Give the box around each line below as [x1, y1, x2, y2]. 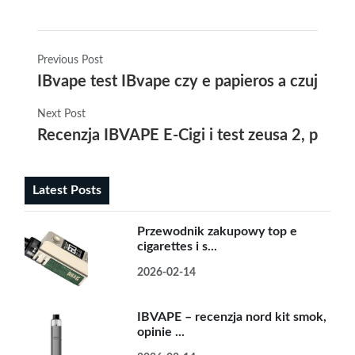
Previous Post [37, 55, 103, 66]
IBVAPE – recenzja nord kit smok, [137, 311, 327, 323]
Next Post [37, 109, 86, 120]
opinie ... [137, 326, 185, 338]
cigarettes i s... [137, 240, 218, 253]
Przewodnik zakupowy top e [137, 225, 298, 238]
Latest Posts [32, 184, 101, 197]
